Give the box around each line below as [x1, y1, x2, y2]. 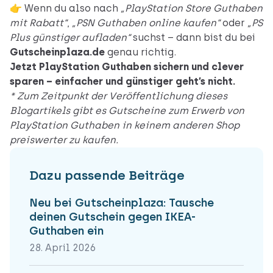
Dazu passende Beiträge [29, 168, 185, 183]
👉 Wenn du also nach [10, 2, 121, 15]
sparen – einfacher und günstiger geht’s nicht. [10, 76, 235, 88]
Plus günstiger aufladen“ [10, 32, 130, 44]
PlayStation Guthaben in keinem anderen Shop [10, 119, 239, 132]
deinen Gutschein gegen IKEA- [29, 210, 196, 224]
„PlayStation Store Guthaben [121, 2, 263, 15]
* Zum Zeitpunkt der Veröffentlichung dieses [10, 90, 227, 102]
